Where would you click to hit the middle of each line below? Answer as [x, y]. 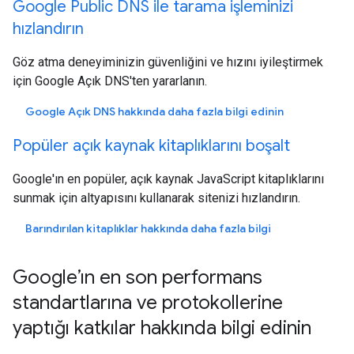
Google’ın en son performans [137, 277]
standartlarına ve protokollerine [148, 302]
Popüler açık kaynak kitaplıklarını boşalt [151, 145]
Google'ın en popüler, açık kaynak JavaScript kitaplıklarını [168, 179]
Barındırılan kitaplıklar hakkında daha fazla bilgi [148, 228]
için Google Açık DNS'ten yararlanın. [110, 81]
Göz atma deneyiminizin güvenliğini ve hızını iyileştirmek [168, 62]
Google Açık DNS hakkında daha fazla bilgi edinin [154, 111]
